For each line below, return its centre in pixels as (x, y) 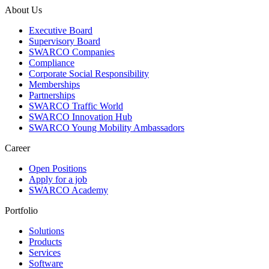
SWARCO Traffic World (76, 106)
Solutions (47, 231)
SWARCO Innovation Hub (80, 117)
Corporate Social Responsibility (89, 74)
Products (45, 242)
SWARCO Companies (72, 52)
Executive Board (61, 31)
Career (17, 148)
